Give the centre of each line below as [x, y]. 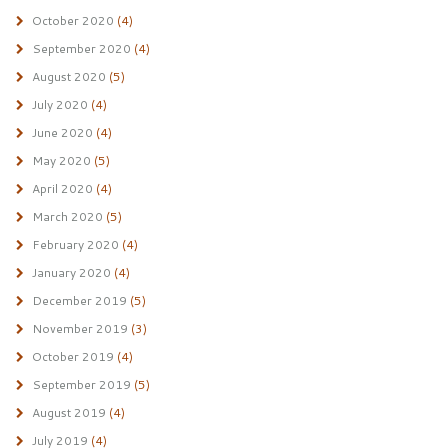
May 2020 [61, 160]
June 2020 [62, 132]
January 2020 [71, 272]
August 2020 [68, 76]
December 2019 [79, 300]
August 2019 [68, 412]
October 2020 [72, 20]
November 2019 [79, 328]
